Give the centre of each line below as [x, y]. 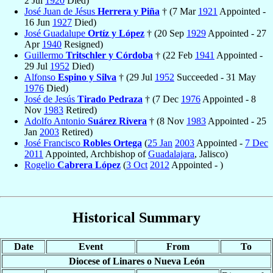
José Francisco [54, 143]
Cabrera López [89, 165]
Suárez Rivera [117, 121]
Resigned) [82, 44]
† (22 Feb [174, 55]
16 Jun [38, 22]
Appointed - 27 [236, 33]
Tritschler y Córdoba [109, 55]
